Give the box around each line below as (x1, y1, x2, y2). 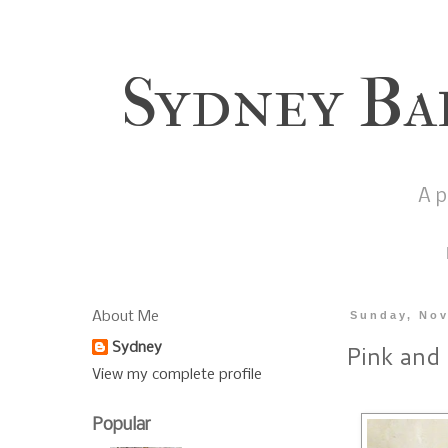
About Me (92, 309, 159, 326)
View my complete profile (92, 367, 262, 384)
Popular (92, 416, 151, 436)
